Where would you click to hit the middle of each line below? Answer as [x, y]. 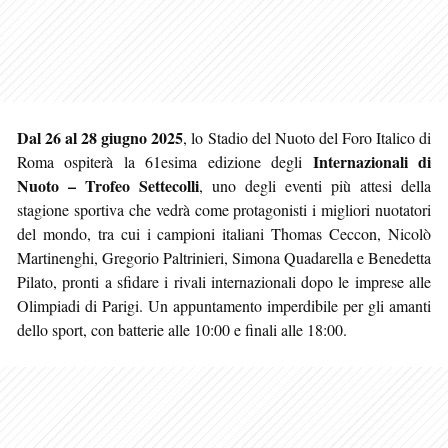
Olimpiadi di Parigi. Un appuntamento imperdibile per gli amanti [224, 305]
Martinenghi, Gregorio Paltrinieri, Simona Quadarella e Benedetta [224, 257]
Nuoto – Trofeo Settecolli [108, 185]
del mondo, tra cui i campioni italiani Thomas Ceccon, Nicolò [224, 233]
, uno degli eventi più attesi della [315, 185]
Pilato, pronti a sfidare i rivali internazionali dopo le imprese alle [224, 281]
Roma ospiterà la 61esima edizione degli [165, 161]
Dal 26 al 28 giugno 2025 [100, 137]
